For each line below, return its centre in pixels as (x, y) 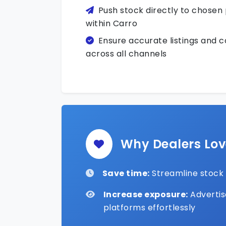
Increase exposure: (146, 194)
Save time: (126, 173)
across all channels (126, 54)
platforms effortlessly (149, 208)
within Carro (111, 23)
